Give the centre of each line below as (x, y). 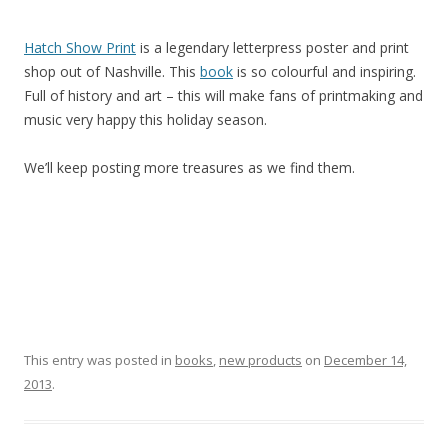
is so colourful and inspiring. (324, 72)
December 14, (365, 360)
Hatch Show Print (80, 48)
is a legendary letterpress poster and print (272, 48)
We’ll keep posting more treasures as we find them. (189, 168)
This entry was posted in (99, 360)
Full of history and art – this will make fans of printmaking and (223, 96)
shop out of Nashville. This (112, 72)
